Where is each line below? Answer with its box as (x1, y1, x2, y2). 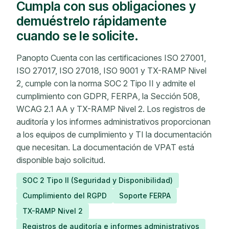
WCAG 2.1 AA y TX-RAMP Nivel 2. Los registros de (16, 104, 205, 114)
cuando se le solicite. (16, 28, 139, 44)
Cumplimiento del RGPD (22, 191, 107, 200)
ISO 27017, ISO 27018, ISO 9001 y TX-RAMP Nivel (16, 65, 207, 76)
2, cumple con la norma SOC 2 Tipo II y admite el (16, 78, 195, 89)
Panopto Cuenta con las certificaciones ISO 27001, (16, 53, 206, 63)
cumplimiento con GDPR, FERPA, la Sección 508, (16, 91, 200, 102)
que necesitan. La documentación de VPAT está (16, 142, 194, 153)
